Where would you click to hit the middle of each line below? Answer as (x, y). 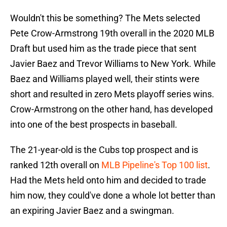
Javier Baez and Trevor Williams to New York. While (113, 64)
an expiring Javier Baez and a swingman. (92, 211)
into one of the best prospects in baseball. (94, 125)
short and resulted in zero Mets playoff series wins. (112, 94)
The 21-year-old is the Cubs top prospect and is (104, 150)
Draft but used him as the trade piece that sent (103, 49)
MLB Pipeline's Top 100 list (155, 165)
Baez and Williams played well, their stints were (105, 79)
